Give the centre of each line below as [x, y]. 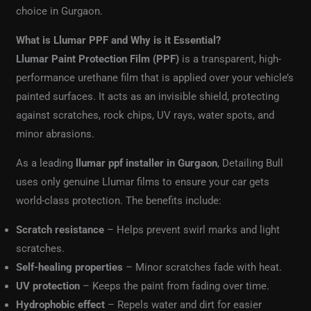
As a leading [46, 163]
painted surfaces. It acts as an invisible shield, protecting [148, 96]
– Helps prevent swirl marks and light [192, 229]
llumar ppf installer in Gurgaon [147, 163]
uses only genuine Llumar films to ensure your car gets [143, 182]
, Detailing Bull [251, 163]
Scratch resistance [60, 229]
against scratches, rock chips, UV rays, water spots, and [145, 115]
